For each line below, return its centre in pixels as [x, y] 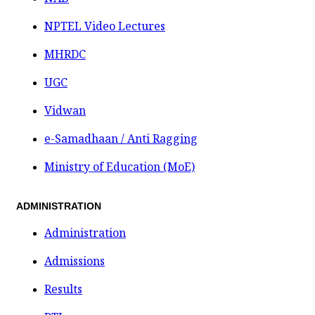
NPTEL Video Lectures [105, 26]
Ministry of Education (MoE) [120, 167]
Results [63, 289]
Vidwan [65, 111]
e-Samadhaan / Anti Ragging [121, 139]
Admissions [75, 261]
